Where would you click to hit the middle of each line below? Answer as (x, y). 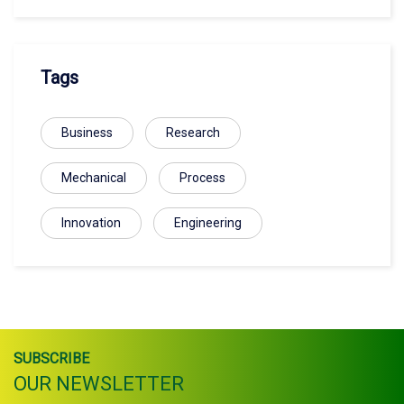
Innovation (91, 223)
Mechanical (94, 178)
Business (87, 133)
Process (202, 178)
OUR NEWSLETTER (99, 384)
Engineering (208, 223)
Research (193, 133)
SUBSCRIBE (51, 358)
